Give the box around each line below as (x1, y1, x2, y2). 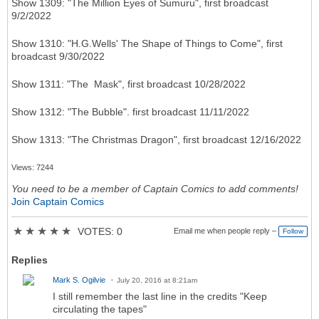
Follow (283, 227, 303, 236)
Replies (11, 254, 48, 266)
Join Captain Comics (11, 196, 104, 208)
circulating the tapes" (53, 303, 147, 315)
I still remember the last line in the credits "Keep (53, 291, 267, 303)
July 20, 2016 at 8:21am (117, 276, 197, 285)
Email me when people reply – (174, 226, 276, 236)
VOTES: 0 (77, 226, 122, 238)
